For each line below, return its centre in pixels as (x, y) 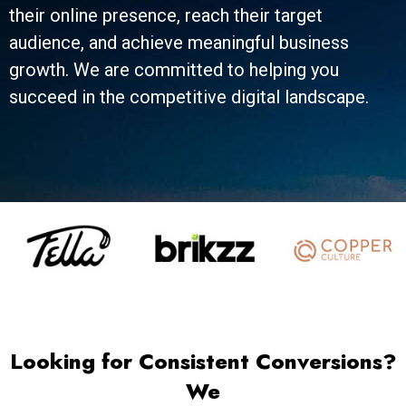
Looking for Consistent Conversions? (203, 361)
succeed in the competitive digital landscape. (189, 97)
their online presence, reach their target (166, 15)
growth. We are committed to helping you (174, 70)
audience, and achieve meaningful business (179, 43)
